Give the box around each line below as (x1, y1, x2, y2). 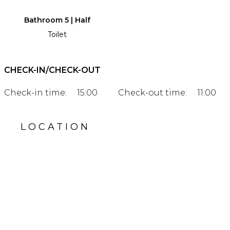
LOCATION (21, 121, 90, 132)
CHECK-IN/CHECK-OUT (4, 65, 101, 75)
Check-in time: (4, 87, 67, 98)
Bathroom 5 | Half (24, 15, 90, 25)
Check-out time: (118, 87, 187, 98)
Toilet (47, 29, 67, 39)
